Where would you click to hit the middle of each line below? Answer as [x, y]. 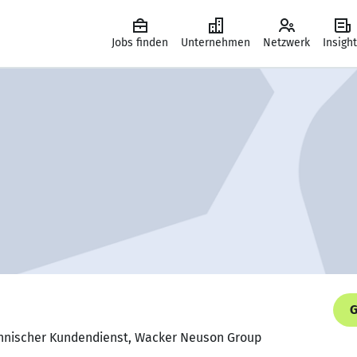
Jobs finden [140, 43]
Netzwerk [286, 43]
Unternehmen [216, 43]
